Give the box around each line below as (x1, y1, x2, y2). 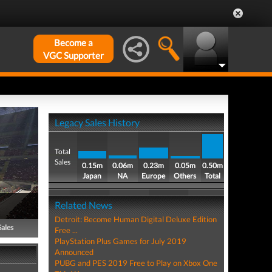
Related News (54, 199, 112, 211)
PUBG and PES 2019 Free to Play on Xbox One (54, 258, 217, 268)
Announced (54, 247, 93, 257)
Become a (54, 37, 93, 48)
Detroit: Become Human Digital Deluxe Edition (54, 214, 217, 224)
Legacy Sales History (54, 117, 140, 128)
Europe (141, 171, 166, 180)
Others (174, 171, 197, 180)
